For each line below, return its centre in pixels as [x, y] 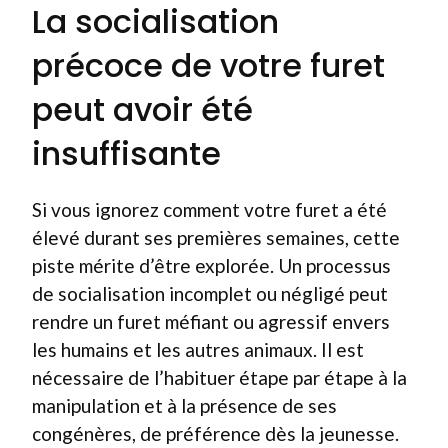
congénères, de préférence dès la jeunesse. [215, 433]
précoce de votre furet [208, 65]
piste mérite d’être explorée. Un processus [211, 265]
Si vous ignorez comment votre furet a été [209, 209]
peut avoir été [142, 109]
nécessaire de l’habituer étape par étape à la [219, 377]
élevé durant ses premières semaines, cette [216, 237]
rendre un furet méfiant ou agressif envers [211, 321]
